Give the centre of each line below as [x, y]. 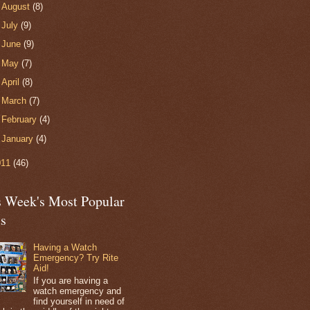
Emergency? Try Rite [76, 258]
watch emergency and [77, 291]
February [21, 120]
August [17, 7]
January [19, 138]
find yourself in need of [79, 301]
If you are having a [71, 280]
